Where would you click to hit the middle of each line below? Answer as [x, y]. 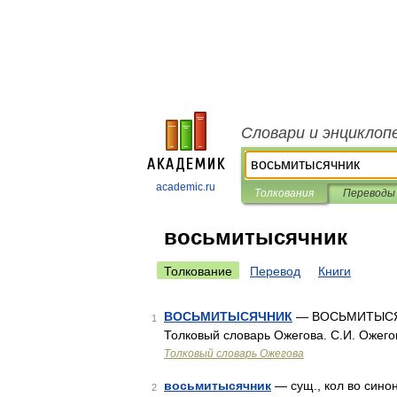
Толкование [198, 271]
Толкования [284, 193]
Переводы [369, 193]
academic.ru [186, 187]
